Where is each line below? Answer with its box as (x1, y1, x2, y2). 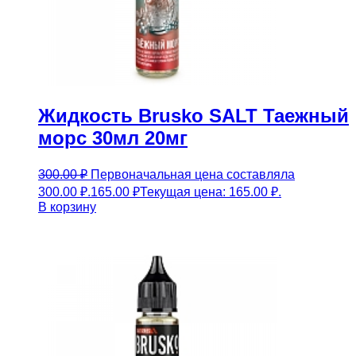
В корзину (38, 200, 96, 215)
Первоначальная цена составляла (91, 168, 295, 182)
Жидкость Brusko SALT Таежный (38, 105, 349, 127)
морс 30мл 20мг (38, 127, 188, 149)
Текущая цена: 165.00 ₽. (140, 185, 281, 199)
